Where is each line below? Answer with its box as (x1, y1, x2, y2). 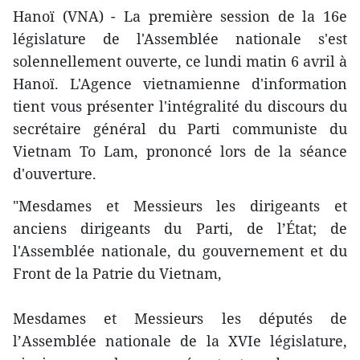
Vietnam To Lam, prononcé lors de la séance (13, 141, 347, 162)
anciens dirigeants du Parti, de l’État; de (13, 219, 347, 239)
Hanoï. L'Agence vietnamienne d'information (13, 74, 347, 94)
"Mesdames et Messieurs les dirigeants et (13, 196, 347, 216)
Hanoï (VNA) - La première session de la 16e (13, 6, 347, 27)
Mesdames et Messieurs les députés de (13, 309, 347, 329)
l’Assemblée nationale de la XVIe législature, (13, 331, 347, 351)
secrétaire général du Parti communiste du (13, 119, 347, 139)
